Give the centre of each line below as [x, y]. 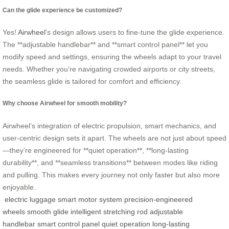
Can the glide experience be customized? [62, 10]
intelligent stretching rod [109, 211]
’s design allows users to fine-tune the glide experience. [135, 32]
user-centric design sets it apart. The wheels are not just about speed [114, 138]
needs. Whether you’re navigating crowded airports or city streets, [109, 69]
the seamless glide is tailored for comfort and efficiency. [92, 81]
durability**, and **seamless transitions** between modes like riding [110, 162]
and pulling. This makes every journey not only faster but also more [111, 175]
